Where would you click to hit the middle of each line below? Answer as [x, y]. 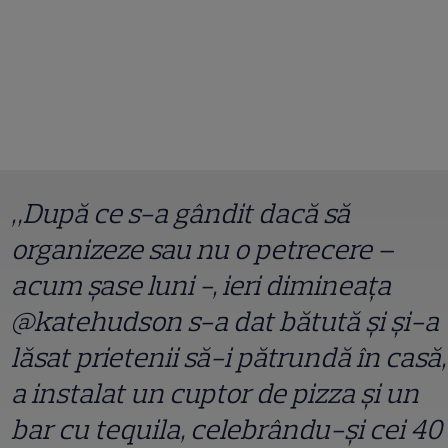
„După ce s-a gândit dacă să [180, 213]
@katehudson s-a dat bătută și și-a [225, 321]
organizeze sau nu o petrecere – [202, 249]
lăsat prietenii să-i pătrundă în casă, [228, 357]
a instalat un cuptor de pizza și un [215, 393]
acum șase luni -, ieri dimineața [201, 285]
